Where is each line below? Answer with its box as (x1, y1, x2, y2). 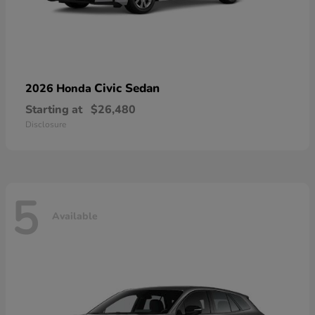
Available (52, 210, 98, 224)
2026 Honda (25, 80, 94, 96)
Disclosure (25, 118, 66, 130)
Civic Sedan (94, 79, 160, 96)
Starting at (25, 101, 82, 117)
